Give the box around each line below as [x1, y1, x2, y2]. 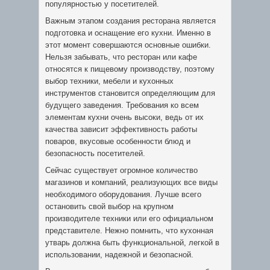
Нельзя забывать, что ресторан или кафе [45, 52, 197, 61]
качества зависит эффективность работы [45, 125, 197, 134]
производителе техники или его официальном [45, 214, 213, 223]
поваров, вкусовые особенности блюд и [45, 137, 190, 146]
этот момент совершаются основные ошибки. [45, 40, 211, 49]
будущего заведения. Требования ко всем [45, 101, 199, 110]
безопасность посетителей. [45, 149, 145, 158]
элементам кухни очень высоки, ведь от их [45, 113, 204, 122]
